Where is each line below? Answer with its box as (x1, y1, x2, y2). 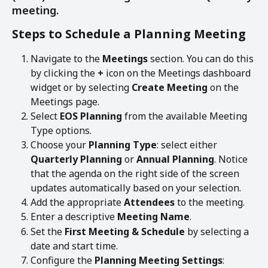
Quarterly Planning (31, 152, 122, 166)
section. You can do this (148, 51, 256, 65)
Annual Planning (136, 152, 214, 166)
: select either (157, 138, 220, 151)
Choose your (31, 138, 89, 151)
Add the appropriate (31, 195, 124, 209)
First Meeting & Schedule (65, 224, 185, 238)
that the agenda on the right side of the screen (31, 166, 242, 180)
